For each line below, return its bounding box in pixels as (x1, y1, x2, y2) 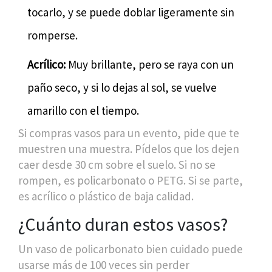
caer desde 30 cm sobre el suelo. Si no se (18, 157, 216, 172)
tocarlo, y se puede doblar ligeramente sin (27, 4, 234, 19)
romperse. (27, 27, 78, 42)
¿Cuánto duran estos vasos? (18, 212, 228, 236)
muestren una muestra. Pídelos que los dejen (18, 141, 239, 156)
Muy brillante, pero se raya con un (66, 56, 234, 72)
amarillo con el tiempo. (27, 103, 139, 118)
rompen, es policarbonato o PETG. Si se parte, (18, 172, 243, 188)
